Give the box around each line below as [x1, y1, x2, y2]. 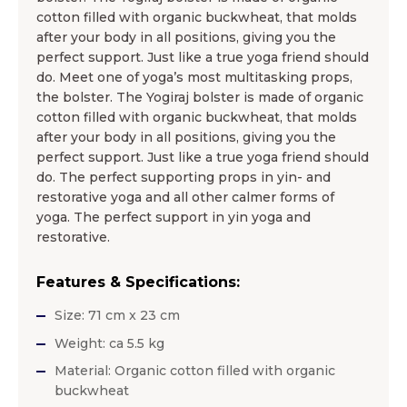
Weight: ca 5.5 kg [55, 334, 164, 352]
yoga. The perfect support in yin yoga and [36, 208, 311, 225]
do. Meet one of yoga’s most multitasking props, [36, 68, 352, 85]
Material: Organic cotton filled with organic [55, 362, 335, 379]
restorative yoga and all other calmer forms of [36, 188, 334, 205]
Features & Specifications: [36, 273, 240, 291]
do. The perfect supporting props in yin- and [36, 168, 331, 185]
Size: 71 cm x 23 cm [55, 306, 180, 323]
